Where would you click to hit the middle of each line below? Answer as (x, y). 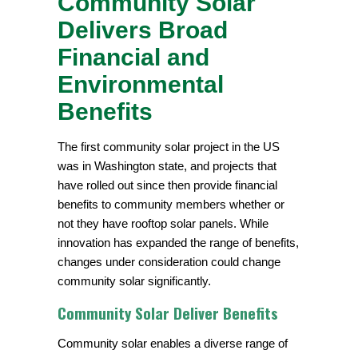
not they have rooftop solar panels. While (163, 223)
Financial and (134, 57)
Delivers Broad (143, 30)
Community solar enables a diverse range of (173, 343)
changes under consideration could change (169, 261)
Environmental (141, 84)
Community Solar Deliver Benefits (168, 312)
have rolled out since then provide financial (168, 185)
